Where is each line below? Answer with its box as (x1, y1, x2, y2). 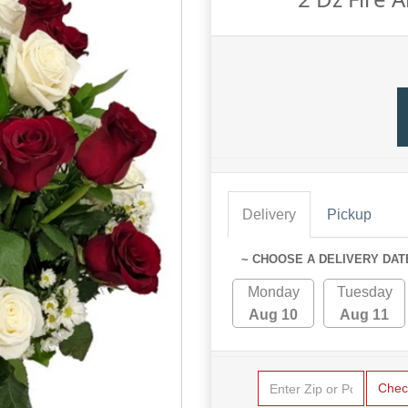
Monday (247, 284, 300, 300)
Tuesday (336, 284, 393, 300)
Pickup (327, 207, 372, 222)
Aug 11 (340, 307, 390, 322)
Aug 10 (249, 307, 299, 322)
